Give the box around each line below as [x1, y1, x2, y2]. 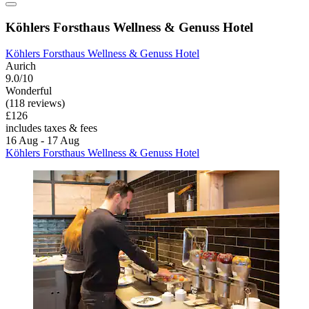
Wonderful [6, 85, 52, 97]
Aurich [6, 60, 36, 72]
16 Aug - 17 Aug [6, 134, 79, 147]
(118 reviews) [6, 97, 65, 110]
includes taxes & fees [6, 122, 97, 134]
